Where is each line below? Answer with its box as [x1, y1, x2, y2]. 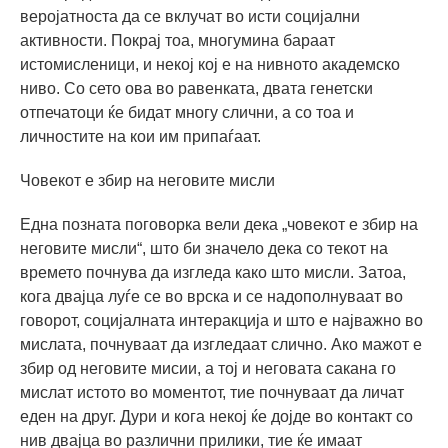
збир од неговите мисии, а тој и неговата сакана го [20, 359, 396, 377]
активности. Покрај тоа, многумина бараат [20, 31, 335, 49]
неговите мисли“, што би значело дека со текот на [20, 239, 388, 257]
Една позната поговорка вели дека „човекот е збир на [20, 215, 418, 233]
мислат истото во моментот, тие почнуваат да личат [20, 383, 404, 401]
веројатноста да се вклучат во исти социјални [20, 7, 360, 25]
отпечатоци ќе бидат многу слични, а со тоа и [20, 103, 354, 121]
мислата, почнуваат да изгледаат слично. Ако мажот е [20, 335, 422, 353]
